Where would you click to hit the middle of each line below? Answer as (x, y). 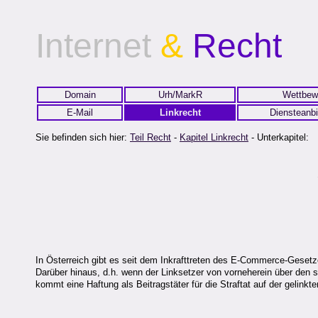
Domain (80, 95)
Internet (93, 46)
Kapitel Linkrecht (214, 138)
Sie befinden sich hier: (83, 138)
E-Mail (80, 113)
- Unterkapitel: (279, 138)
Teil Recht (150, 138)
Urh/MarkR (180, 95)
